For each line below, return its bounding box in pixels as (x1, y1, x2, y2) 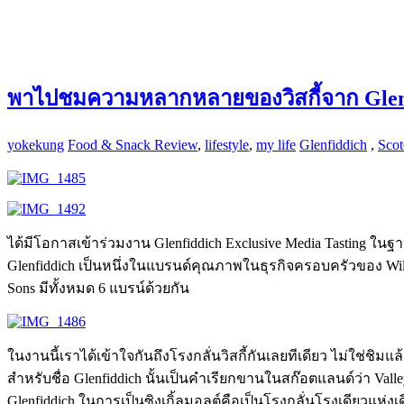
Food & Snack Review (68, 136, 197, 152)
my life (256, 136, 296, 152)
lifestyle (205, 136, 249, 152)
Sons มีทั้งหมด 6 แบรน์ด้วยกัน (7, 280, 189, 296)
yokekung (7, 136, 64, 152)
